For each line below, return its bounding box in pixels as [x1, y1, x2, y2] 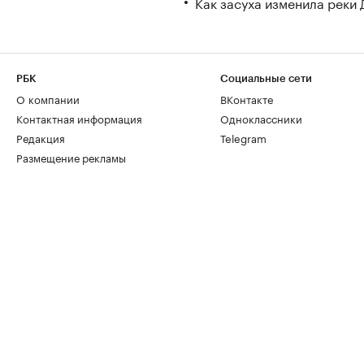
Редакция [16, 129, 65, 145]
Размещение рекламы [16, 149, 126, 165]
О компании [16, 90, 80, 106]
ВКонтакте [220, 90, 273, 106]
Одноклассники [220, 110, 302, 126]
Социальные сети [220, 73, 312, 84]
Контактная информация [16, 110, 142, 126]
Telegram [220, 129, 266, 145]
